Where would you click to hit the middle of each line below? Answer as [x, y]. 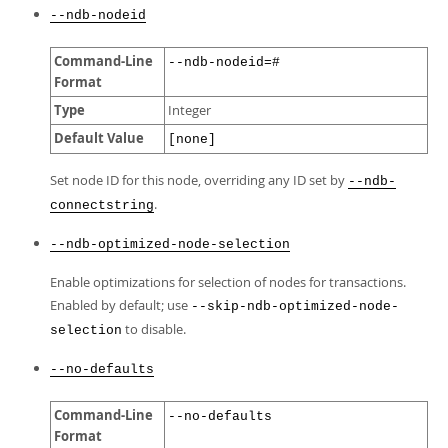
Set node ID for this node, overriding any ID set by [199, 180]
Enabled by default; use [120, 305]
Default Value [99, 138]
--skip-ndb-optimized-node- [295, 306]
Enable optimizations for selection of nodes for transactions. [228, 282]
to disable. [154, 329]
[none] [192, 139]
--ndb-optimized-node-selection [170, 244]
